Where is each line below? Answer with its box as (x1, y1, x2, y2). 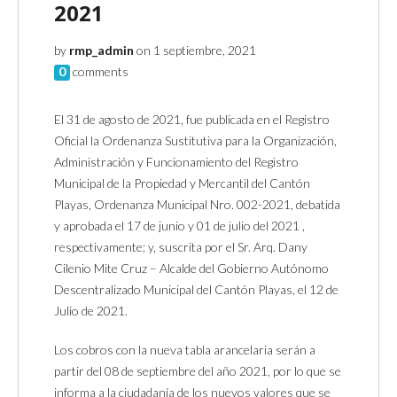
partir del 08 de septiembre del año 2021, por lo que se (54, 362, 341, 378)
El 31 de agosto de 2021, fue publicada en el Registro (54, 111, 330, 127)
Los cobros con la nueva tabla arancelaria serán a (54, 341, 315, 357)
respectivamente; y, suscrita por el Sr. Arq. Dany (54, 238, 307, 254)
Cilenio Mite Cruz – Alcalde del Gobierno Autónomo (54, 260, 329, 276)
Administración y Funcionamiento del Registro (54, 153, 299, 169)
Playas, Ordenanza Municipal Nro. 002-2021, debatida (54, 196, 340, 212)
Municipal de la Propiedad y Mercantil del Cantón (54, 175, 310, 191)
